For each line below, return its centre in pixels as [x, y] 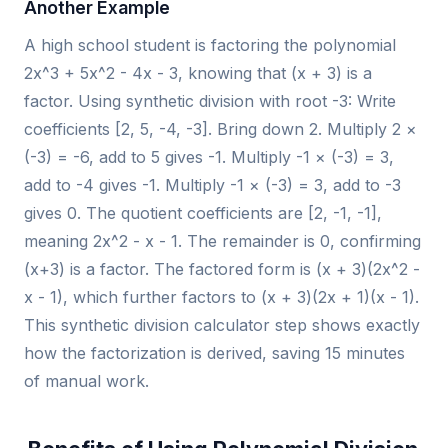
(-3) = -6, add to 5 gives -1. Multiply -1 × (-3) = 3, [209, 156]
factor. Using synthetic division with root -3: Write [210, 100]
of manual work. [86, 380]
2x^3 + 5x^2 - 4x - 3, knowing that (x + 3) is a [198, 72]
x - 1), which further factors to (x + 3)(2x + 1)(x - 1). [221, 296]
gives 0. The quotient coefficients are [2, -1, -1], [203, 212]
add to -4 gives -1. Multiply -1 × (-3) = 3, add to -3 [212, 184]
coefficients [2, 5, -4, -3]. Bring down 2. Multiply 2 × [220, 128]
